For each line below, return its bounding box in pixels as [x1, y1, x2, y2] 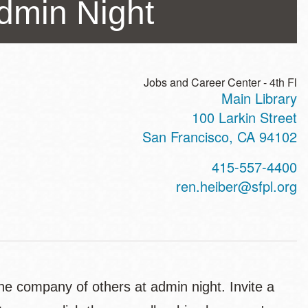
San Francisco [142, 126, 229, 146]
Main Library [221, 88, 297, 108]
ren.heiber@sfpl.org [176, 176, 297, 196]
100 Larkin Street [192, 107, 297, 127]
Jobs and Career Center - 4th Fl [144, 74, 297, 90]
